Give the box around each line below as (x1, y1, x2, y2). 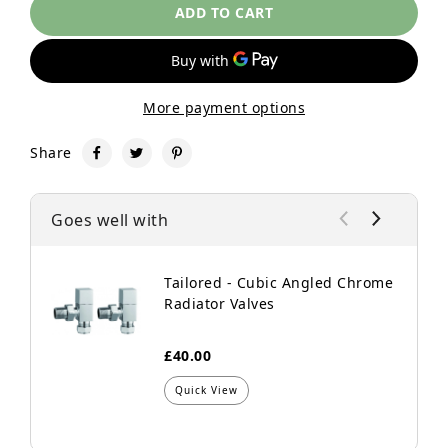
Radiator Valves (164, 293, 275, 313)
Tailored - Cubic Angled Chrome (164, 272, 393, 292)
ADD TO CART (174, 3, 274, 23)
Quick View (175, 382, 238, 397)
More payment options (143, 97, 305, 117)
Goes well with (51, 208, 168, 231)
